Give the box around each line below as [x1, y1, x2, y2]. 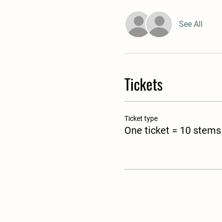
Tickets [124, 73, 163, 95]
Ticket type [124, 114, 158, 122]
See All [178, 19, 203, 29]
